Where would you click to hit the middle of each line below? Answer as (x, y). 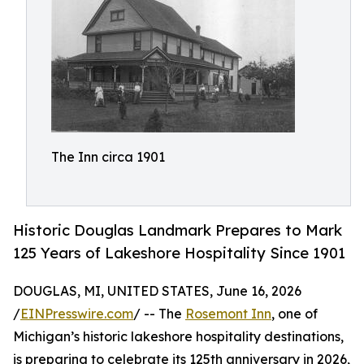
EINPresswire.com (77, 314)
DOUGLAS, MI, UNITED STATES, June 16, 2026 (157, 291)
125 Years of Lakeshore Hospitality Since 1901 (179, 253)
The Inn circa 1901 (108, 157)
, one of (295, 314)
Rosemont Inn (228, 314)
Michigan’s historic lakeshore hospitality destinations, (178, 337)
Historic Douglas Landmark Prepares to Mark (178, 230)
